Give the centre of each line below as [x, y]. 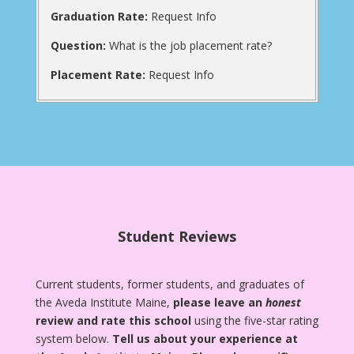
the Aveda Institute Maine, [104, 302]
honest [283, 302]
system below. [73, 338]
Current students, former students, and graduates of [169, 284]
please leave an [219, 302]
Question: [78, 45]
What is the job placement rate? [188, 45]
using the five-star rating [254, 320]
